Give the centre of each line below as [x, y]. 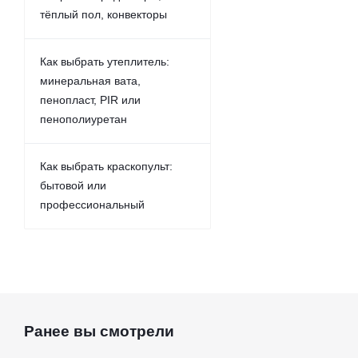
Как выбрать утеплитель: [105, 62]
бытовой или [73, 185]
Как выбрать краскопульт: [106, 166]
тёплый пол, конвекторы [103, 14]
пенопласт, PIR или [90, 100]
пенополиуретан [84, 119]
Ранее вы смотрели [99, 331]
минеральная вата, [90, 81]
